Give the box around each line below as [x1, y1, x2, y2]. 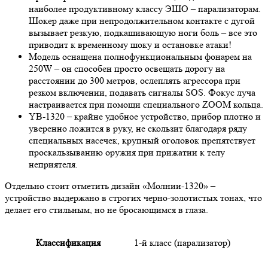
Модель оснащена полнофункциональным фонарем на [29, 51, 252, 62]
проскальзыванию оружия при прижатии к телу [29, 147, 225, 158]
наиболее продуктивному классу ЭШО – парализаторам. [29, 3, 261, 14]
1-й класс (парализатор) [134, 237, 230, 248]
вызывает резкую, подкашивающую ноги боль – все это [29, 27, 257, 38]
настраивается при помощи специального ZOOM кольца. [29, 99, 263, 110]
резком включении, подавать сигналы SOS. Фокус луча [29, 87, 255, 98]
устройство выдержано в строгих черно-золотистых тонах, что [5, 192, 262, 203]
